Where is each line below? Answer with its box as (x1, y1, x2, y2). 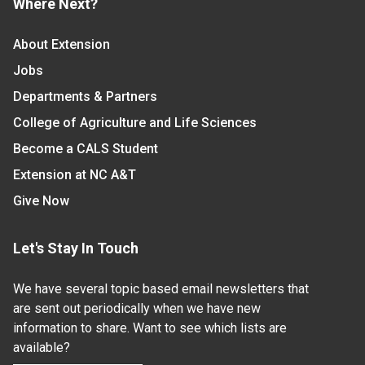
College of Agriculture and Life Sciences (13, 115, 257, 131)
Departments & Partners (13, 89, 157, 105)
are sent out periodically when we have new (13, 301, 261, 317)
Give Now (13, 193, 69, 209)
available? (13, 340, 70, 356)
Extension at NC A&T (13, 167, 136, 183)
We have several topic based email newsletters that (13, 281, 309, 297)
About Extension (13, 37, 110, 53)
